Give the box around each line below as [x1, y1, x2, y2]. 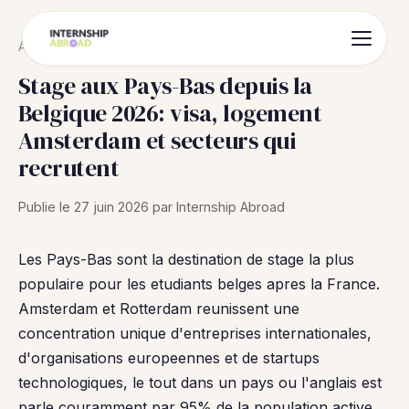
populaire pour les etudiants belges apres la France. [18, 275, 380, 293]
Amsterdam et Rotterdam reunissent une [18, 299, 299, 318]
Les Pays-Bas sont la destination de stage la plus [18, 250, 354, 268]
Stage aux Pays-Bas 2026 [111, 39, 265, 54]
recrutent [18, 152, 120, 184]
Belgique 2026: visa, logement [18, 97, 322, 130]
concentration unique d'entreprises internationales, [18, 324, 372, 342]
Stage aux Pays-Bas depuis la [18, 69, 312, 102]
